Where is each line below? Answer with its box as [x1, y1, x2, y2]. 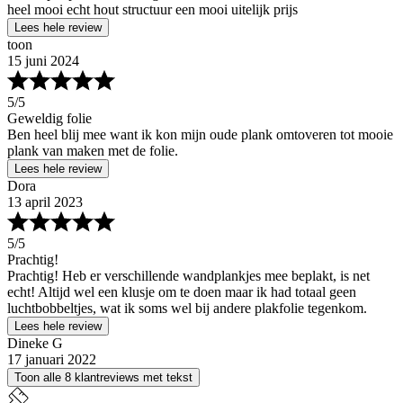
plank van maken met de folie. [7, 143, 178, 159]
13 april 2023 [7, 194, 83, 210]
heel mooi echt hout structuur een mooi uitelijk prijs [7, 2, 298, 18]
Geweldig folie [7, 111, 92, 127]
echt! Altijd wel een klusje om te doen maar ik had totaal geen [7, 284, 356, 300]
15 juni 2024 [7, 53, 79, 69]
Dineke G [7, 336, 63, 352]
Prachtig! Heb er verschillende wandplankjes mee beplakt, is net [7, 268, 370, 284]
